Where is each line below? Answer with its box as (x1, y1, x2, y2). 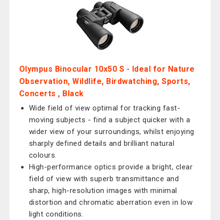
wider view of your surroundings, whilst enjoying (28, 127, 194, 136)
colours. (28, 151, 57, 160)
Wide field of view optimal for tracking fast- (28, 104, 181, 112)
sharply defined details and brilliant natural (28, 139, 175, 148)
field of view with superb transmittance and (28, 174, 179, 183)
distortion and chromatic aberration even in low (28, 198, 193, 207)
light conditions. (28, 210, 84, 219)
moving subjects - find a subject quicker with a (28, 115, 191, 124)
